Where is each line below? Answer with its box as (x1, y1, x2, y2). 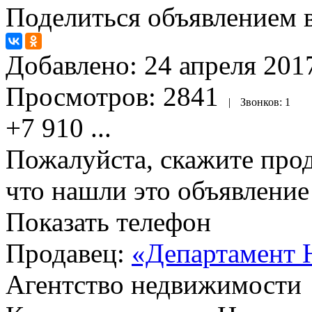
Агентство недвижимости (6, 269, 302, 299)
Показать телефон (6, 206, 211, 237)
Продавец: (6, 237, 132, 268)
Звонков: (240, 95, 285, 108)
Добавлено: (6, 49, 144, 80)
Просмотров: (6, 81, 163, 111)
